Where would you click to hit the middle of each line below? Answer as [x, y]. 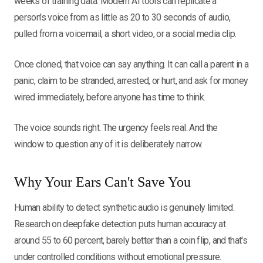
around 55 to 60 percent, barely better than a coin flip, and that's [131, 240]
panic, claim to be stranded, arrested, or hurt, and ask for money [131, 81]
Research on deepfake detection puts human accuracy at [120, 224]
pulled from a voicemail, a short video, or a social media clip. [125, 34]
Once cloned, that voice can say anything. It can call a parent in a [131, 64]
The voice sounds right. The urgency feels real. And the [116, 128]
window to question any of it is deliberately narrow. [108, 144]
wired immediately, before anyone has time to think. [110, 97]
